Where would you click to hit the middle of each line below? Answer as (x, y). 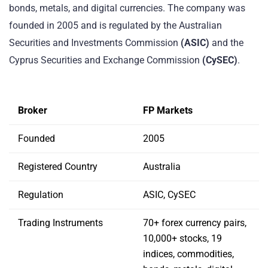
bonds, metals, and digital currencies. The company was (127, 8)
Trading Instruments (60, 223)
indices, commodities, (188, 254)
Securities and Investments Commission (94, 43)
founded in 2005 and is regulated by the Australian (115, 26)
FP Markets (168, 110)
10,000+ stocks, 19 (182, 238)
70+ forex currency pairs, (195, 223)
